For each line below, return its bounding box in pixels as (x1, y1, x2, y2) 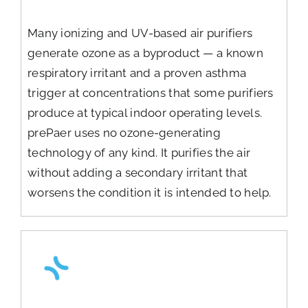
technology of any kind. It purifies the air (27, 146, 251, 160)
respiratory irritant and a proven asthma (27, 66, 247, 80)
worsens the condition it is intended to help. (27, 186, 272, 200)
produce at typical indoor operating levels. (27, 106, 263, 120)
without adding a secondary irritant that (27, 166, 248, 180)
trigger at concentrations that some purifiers (27, 86, 274, 100)
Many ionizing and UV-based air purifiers (27, 26, 253, 41)
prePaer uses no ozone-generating (27, 126, 221, 140)
